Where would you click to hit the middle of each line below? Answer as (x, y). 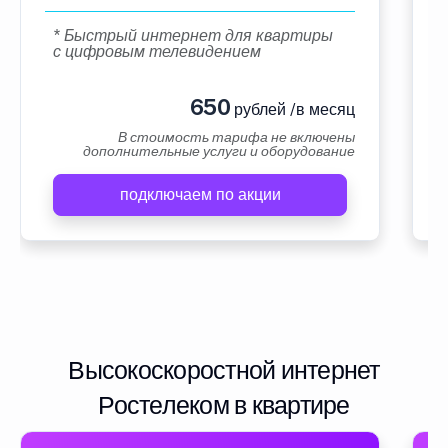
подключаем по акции (200, 194)
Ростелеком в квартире (224, 405)
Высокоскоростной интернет (224, 370)
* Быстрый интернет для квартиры (193, 35)
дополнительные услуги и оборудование (219, 151)
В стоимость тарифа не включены (236, 137)
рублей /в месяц (292, 109)
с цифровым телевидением (157, 51)
